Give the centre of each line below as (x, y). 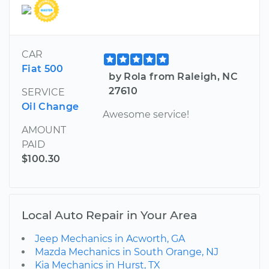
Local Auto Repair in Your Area (109, 215)
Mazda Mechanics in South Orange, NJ (127, 252)
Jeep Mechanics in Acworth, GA (110, 238)
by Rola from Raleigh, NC (174, 76)
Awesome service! (146, 114)
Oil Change (50, 106)
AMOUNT (44, 130)
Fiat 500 (43, 68)
